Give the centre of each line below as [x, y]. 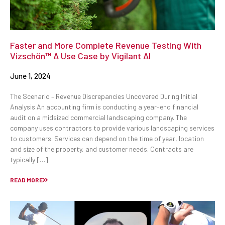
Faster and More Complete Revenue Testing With [106, 45]
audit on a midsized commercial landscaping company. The [98, 118]
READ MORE [26, 180]
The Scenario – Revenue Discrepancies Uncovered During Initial [104, 96]
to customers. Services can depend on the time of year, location [107, 139]
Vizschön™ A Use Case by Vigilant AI [80, 56]
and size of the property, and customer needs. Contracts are [102, 149]
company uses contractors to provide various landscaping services [112, 128]
